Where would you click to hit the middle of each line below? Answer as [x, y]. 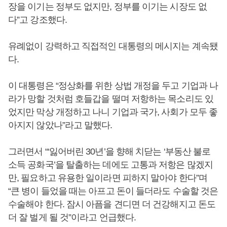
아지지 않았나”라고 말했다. [60, 125]
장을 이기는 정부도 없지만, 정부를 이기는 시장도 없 [107, 7]
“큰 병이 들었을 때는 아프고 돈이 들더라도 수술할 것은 [113, 191]
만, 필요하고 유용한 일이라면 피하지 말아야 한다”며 [108, 178]
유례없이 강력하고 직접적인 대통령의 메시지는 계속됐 [113, 46]
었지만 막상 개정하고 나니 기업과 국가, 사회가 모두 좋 [113, 112]
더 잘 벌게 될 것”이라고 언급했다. [72, 217]
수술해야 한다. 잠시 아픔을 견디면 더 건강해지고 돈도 [112, 204]
